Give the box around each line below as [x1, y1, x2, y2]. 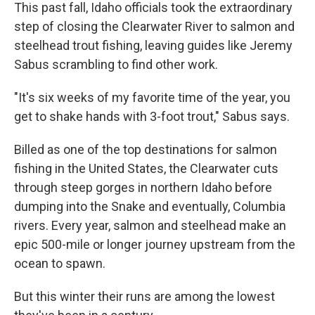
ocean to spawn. [14, 256, 105, 271]
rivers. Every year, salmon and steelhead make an [14, 218, 286, 233]
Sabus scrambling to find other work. [14, 57, 218, 72]
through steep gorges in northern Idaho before [14, 180, 272, 195]
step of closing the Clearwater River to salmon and [14, 19, 295, 34]
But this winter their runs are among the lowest [14, 289, 275, 304]
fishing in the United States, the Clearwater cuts [14, 161, 278, 176]
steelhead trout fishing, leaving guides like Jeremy [14, 38, 292, 53]
